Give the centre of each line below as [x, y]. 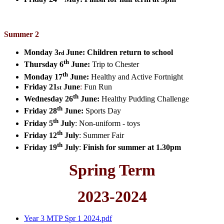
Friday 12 [40, 135]
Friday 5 [38, 123]
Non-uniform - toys [109, 123]
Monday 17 [43, 76]
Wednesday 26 [48, 99]
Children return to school [130, 52]
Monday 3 [41, 52]
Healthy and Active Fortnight [136, 76]
